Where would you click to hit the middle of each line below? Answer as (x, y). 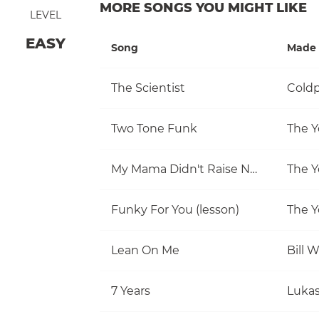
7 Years (131, 291)
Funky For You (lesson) (175, 209)
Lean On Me (145, 250)
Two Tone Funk (154, 128)
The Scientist (148, 88)
